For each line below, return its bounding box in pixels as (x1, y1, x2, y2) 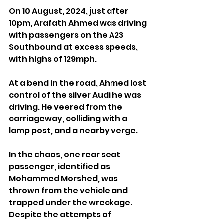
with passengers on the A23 (9, 29, 125, 41)
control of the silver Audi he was (9, 89, 143, 101)
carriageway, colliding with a (9, 112, 129, 124)
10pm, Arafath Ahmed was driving (9, 17, 148, 29)
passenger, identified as (9, 160, 111, 172)
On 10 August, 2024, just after (9, 5, 130, 17)
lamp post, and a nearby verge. (9, 124, 138, 136)
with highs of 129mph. (9, 53, 97, 65)
